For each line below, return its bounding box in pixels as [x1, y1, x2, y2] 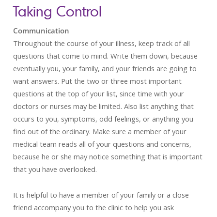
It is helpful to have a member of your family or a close [13, 190, 189, 200]
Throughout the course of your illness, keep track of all [13, 38, 190, 48]
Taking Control [13, 2, 102, 20]
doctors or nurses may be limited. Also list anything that [13, 101, 194, 111]
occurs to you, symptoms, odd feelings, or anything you [13, 114, 193, 124]
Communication [13, 26, 69, 35]
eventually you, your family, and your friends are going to [13, 63, 197, 73]
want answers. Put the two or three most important [13, 76, 182, 86]
